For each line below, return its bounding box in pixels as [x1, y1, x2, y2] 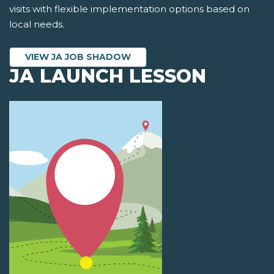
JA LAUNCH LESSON [9, 65, 206, 88]
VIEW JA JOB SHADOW [25, 51, 131, 63]
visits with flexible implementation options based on [9, 3, 250, 15]
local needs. [9, 18, 64, 31]
